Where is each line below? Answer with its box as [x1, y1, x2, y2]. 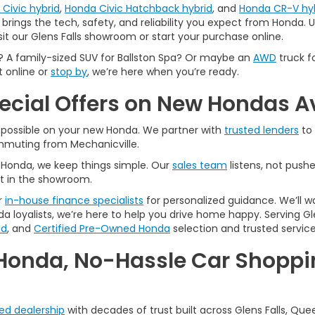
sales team [172, 158, 227, 172]
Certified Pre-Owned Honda [34, 221, 170, 236]
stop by [51, 65, 87, 79]
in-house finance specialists [5, 193, 143, 207]
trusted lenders [224, 123, 299, 137]
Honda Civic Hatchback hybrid [65, 1, 212, 15]
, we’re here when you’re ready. [87, 65, 239, 79]
